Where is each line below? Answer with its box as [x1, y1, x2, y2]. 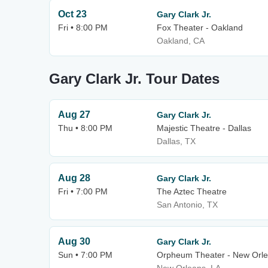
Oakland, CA [157, 36, 205, 45]
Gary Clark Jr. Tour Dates [49, 71, 220, 87]
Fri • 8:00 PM [58, 23, 108, 32]
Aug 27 [58, 109, 90, 120]
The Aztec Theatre [157, 187, 227, 196]
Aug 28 [58, 173, 90, 183]
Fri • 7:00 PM [58, 187, 108, 196]
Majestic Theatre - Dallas [157, 123, 251, 133]
